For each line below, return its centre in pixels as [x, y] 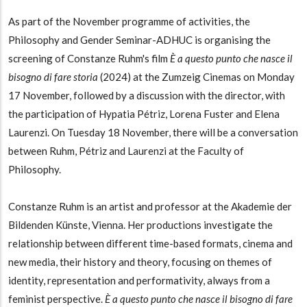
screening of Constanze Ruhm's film [89, 59]
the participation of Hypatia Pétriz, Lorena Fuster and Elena [144, 114]
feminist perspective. [57, 299]
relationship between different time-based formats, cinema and [150, 244]
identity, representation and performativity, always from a [139, 281]
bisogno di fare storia [54, 77]
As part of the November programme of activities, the [129, 22]
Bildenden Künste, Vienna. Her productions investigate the [140, 225]
